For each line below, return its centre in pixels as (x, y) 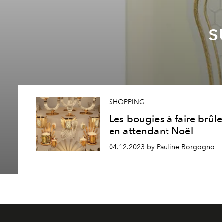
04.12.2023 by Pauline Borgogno (162, 147)
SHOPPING (127, 102)
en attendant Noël (151, 131)
